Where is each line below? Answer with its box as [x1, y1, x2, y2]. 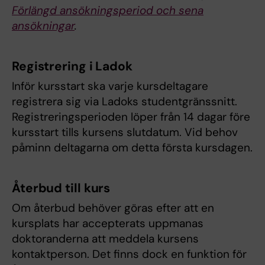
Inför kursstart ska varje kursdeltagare [12, 79, 208, 94]
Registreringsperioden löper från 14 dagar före [12, 109, 250, 125]
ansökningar [12, 18, 75, 34]
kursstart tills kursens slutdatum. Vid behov [12, 125, 238, 140]
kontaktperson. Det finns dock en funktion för [12, 247, 247, 262]
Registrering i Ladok [12, 58, 132, 75]
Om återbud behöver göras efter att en [12, 201, 214, 216]
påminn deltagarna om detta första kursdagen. [12, 140, 253, 156]
